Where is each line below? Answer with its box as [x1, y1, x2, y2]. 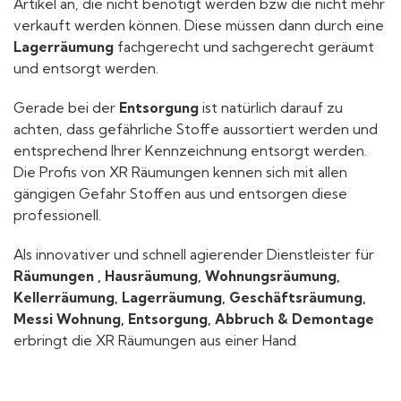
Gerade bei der [13, 99, 119, 117]
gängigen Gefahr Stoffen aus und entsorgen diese [13, 185, 347, 203]
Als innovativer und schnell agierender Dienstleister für [13, 246, 374, 264]
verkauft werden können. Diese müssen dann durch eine [13, 17, 384, 35]
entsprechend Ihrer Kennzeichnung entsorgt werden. [13, 142, 367, 160]
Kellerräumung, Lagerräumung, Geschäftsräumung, [13, 289, 366, 307]
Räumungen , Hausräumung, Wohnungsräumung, [13, 268, 340, 286]
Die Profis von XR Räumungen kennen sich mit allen [13, 164, 347, 182]
